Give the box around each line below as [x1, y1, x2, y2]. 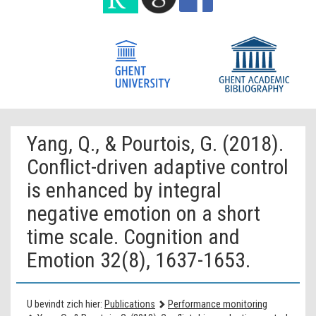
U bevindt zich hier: [27, 298, 102, 311]
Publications [104, 298, 155, 311]
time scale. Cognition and [27, 224, 240, 250]
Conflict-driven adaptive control [27, 154, 288, 180]
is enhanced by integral [27, 178, 221, 203]
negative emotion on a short [27, 201, 260, 226]
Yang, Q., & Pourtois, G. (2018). [27, 131, 284, 157]
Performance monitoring [168, 298, 267, 311]
